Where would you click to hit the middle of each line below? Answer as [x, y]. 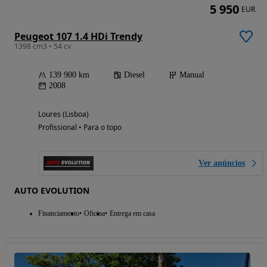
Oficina [94, 213]
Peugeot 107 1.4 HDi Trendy [78, 36]
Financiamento [59, 213]
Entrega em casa [132, 213]
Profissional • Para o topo [80, 127]
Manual [192, 74]
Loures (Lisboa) [63, 114]
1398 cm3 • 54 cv [43, 46]
